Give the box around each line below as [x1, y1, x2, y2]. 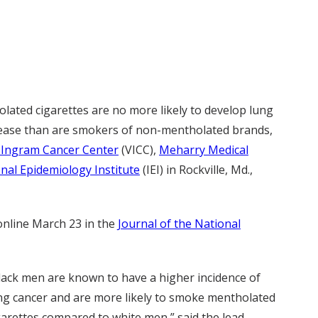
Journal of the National [118, 216, 241, 231]
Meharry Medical [159, 142, 248, 158]
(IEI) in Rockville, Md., [140, 162, 253, 177]
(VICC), [119, 142, 159, 158]
